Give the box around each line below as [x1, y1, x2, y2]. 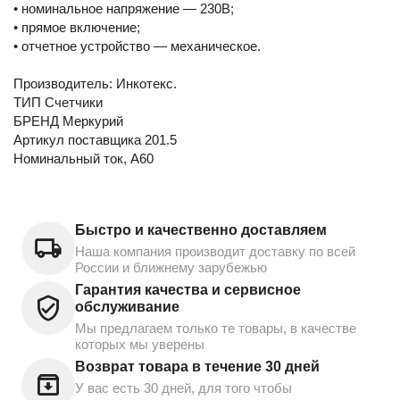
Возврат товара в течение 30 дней [75, 358, 320, 374]
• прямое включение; [13, 19, 140, 35]
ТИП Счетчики [13, 94, 103, 110]
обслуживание [75, 298, 179, 314]
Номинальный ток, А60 [13, 150, 154, 166]
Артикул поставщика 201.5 [13, 131, 177, 147]
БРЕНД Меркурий [13, 112, 123, 129]
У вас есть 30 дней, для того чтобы [75, 379, 292, 396]
